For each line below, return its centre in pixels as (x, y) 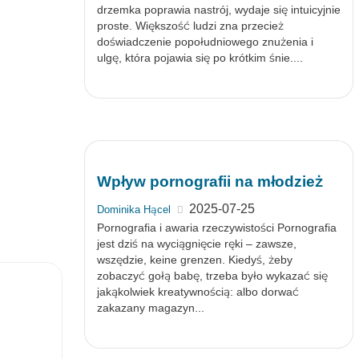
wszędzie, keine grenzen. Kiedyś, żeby (194, 260)
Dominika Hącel (133, 210)
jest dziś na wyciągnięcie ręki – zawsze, (196, 244)
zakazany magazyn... (150, 308)
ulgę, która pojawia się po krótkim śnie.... (200, 58)
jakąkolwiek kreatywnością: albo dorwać (198, 292)
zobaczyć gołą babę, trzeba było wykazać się (212, 276)
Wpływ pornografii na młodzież (210, 182)
